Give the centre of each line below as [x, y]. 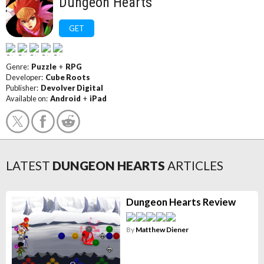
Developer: [26, 77]
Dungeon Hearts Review [181, 202]
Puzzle [44, 67]
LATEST [28, 165]
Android [65, 98]
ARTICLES [195, 165]
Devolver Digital [72, 88]
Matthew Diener [162, 230]
